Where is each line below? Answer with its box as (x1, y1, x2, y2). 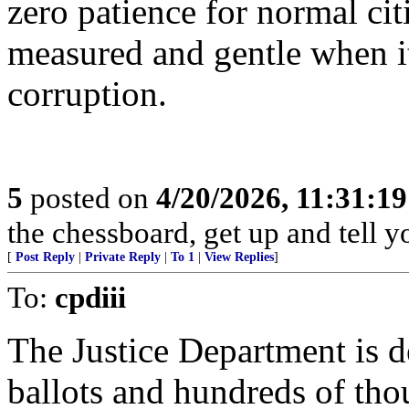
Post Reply (16, 250, 75, 264)
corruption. (7, 74, 167, 113)
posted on (23, 181, 156, 215)
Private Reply (85, 250, 161, 264)
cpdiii (55, 280, 126, 314)
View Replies (204, 250, 274, 264)
